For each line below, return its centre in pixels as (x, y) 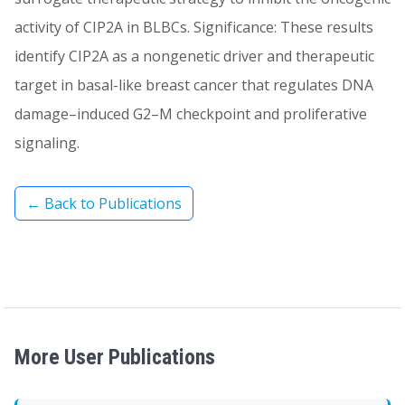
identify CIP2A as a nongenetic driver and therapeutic (194, 56)
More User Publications (115, 357)
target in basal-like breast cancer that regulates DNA (194, 85)
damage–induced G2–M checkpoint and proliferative (191, 114)
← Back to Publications (104, 203)
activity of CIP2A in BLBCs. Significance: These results (194, 27)
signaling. (47, 143)
